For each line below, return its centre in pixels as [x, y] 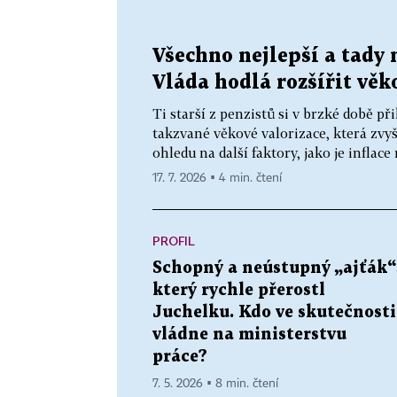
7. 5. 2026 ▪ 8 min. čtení [215, 383]
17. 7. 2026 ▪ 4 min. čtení [217, 178]
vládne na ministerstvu [249, 334]
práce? [180, 356]
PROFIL [174, 240]
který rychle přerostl [239, 290]
